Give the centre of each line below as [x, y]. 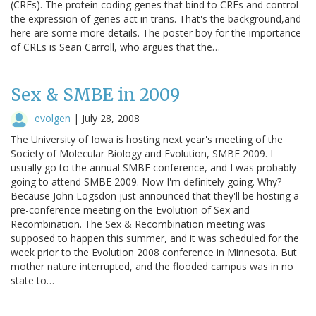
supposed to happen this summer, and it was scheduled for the [155, 238]
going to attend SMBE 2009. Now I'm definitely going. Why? [146, 181]
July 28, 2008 [111, 118]
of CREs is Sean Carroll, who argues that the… [115, 47]
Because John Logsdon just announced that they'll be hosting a [155, 195]
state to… [32, 280]
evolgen [53, 118]
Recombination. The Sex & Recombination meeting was [138, 224]
